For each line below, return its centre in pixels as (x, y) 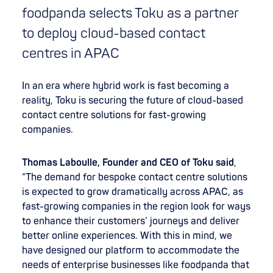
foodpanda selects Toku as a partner (130, 13)
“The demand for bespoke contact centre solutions (135, 177)
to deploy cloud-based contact (114, 33)
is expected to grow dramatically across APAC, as (133, 192)
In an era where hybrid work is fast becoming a (126, 86)
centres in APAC (71, 53)
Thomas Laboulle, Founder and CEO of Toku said (128, 162)
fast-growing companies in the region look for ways (136, 206)
